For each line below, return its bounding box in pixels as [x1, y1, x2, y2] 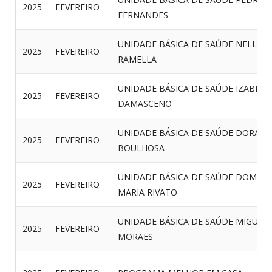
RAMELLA [118, 53, 157, 65]
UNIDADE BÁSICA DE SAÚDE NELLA [118, 38, 262, 50]
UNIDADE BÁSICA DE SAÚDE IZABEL [118, 83, 265, 94]
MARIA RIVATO [118, 186, 177, 198]
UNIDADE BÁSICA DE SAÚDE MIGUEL [118, 216, 268, 227]
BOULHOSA [118, 142, 165, 154]
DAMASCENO [118, 98, 172, 109]
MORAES [118, 231, 153, 242]
